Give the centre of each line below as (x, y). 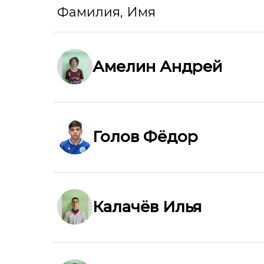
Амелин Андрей (157, 66)
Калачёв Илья (147, 207)
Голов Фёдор (145, 136)
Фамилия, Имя (106, 12)
